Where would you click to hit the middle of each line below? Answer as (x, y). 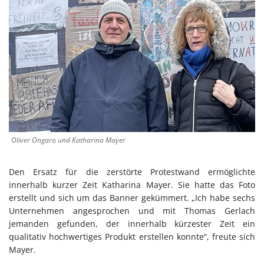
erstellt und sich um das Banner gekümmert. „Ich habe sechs (132, 198)
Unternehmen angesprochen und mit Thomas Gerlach (132, 211)
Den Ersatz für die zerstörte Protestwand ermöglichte (132, 172)
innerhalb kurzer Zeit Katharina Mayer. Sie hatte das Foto (132, 185)
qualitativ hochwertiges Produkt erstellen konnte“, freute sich (132, 237)
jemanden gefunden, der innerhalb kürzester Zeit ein (132, 224)
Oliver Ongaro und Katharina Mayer (68, 140)
